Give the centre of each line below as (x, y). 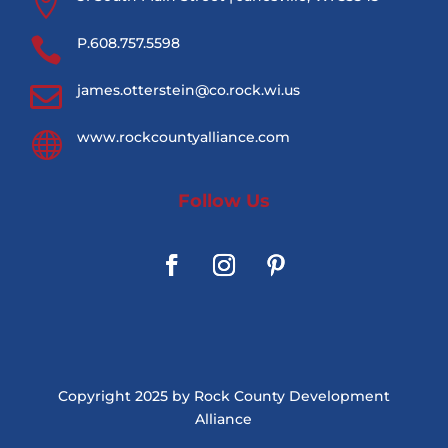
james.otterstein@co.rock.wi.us (188, 90)
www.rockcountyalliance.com (183, 137)
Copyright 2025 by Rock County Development (223, 396)
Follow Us (223, 201)
